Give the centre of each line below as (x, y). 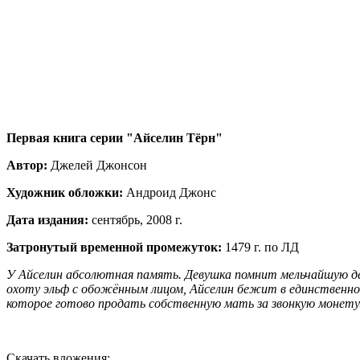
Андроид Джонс (170, 192)
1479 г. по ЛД (260, 247)
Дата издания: (47, 219)
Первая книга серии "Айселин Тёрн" (115, 137)
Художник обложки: (65, 192)
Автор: (27, 165)
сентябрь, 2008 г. (135, 219)
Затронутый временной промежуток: (114, 247)
